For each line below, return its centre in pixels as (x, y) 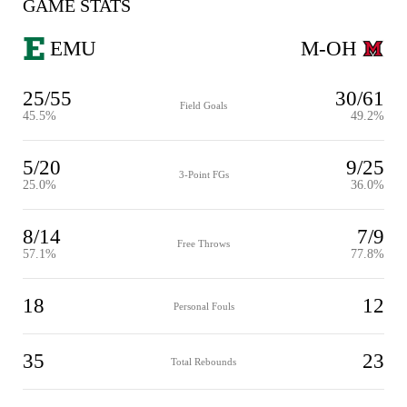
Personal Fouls (203, 306)
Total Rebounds (203, 361)
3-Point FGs (203, 174)
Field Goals (203, 105)
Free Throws (203, 243)
